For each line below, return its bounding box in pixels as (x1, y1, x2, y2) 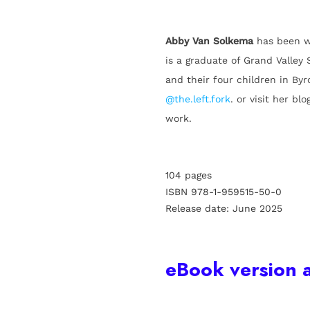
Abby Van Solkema (165, 35, 257, 47)
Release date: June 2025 (165, 203, 282, 215)
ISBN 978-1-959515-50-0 (165, 186, 282, 198)
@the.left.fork (165, 93, 230, 105)
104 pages (165, 170, 212, 181)
